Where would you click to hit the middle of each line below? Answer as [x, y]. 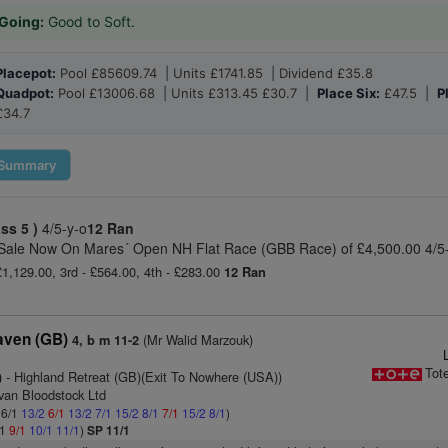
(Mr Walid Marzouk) [196, 339]
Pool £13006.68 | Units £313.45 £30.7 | [185, 93]
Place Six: [348, 93]
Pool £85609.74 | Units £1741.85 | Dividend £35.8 [214, 73]
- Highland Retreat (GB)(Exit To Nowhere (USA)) [142, 376]
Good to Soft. [91, 21]
